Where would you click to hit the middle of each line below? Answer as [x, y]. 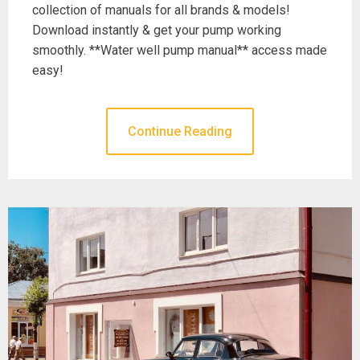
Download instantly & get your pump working [157, 30]
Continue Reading [180, 131]
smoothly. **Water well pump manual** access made [180, 50]
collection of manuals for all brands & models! [161, 10]
